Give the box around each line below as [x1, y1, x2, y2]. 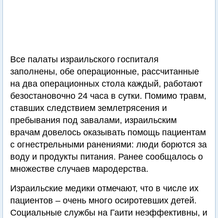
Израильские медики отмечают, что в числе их [10, 183, 199, 193]
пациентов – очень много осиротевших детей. [10, 196, 197, 205]
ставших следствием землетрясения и [10, 103, 167, 113]
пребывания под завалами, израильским [10, 115, 177, 125]
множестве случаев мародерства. [10, 164, 148, 174]
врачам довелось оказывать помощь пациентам [10, 127, 206, 137]
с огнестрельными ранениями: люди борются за [10, 140, 207, 149]
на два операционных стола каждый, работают [10, 79, 202, 89]
